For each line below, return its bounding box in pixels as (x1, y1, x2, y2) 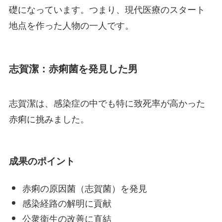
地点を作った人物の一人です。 (8, 18, 134, 31)
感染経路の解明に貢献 (22, 196, 111, 210)
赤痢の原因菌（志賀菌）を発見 (22, 181, 147, 194)
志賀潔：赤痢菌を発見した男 (8, 61, 138, 75)
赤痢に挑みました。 (8, 112, 89, 125)
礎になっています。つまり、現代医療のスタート (8, 2, 205, 15)
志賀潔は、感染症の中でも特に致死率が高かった (8, 96, 205, 110)
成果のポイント (8, 154, 75, 167)
